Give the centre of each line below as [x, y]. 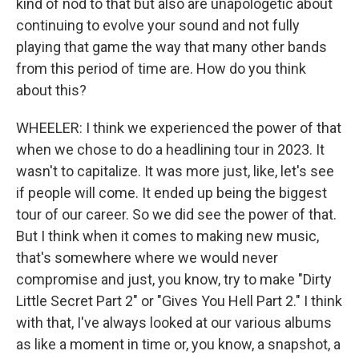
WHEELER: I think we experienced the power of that [179, 128]
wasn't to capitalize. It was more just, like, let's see [175, 171]
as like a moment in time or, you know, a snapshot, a [178, 344]
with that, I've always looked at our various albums [174, 323]
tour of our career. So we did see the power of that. [176, 214]
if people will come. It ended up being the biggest [171, 193]
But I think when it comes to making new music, [167, 236]
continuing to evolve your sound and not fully [158, 25]
